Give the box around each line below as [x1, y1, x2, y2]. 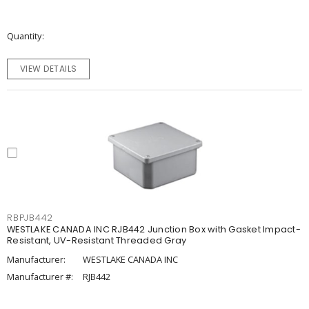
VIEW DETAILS [19, 63, 77, 74]
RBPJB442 [7, 212, 53, 223]
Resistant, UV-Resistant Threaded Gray [7, 235, 187, 246]
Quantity [7, 30, 41, 42]
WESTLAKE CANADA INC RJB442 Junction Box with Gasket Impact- [7, 223, 301, 235]
